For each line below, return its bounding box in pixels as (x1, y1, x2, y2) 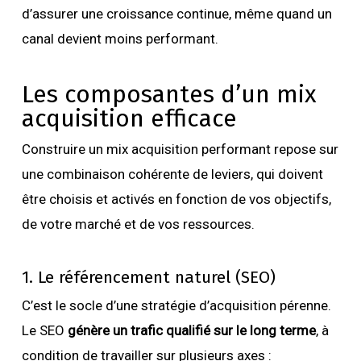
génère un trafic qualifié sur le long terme (67, 322, 316, 338)
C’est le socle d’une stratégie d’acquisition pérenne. (21, 297, 331, 313)
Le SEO (21, 322, 68, 338)
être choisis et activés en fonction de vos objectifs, (21, 191, 331, 207)
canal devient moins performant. (21, 31, 218, 47)
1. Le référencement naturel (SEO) (21, 267, 276, 288)
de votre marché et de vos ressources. (21, 216, 255, 232)
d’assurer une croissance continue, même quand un (21, 6, 332, 22)
